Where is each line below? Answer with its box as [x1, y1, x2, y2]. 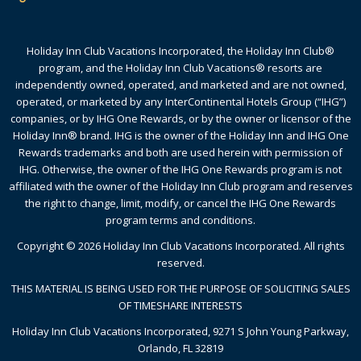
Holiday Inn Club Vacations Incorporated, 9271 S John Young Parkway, [12, 324, 349, 339]
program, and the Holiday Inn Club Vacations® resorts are [39, 60, 322, 76]
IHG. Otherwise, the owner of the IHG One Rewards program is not [19, 162, 342, 177]
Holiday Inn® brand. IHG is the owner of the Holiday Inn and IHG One [12, 128, 349, 143]
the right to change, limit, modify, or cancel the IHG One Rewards [25, 196, 336, 211]
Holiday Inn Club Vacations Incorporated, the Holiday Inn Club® [27, 44, 334, 59]
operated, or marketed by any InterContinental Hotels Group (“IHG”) [15, 94, 346, 110]
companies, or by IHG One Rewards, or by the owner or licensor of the [10, 111, 351, 127]
